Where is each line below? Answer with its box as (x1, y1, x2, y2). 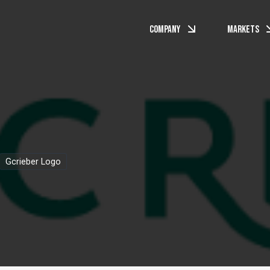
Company (149, 23, 182, 36)
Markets (227, 23, 261, 36)
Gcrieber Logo (5, 156, 61, 166)
